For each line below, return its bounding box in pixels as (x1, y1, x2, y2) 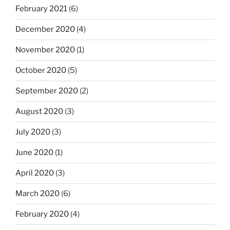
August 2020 (15, 107, 63, 117)
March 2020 (15, 189, 60, 199)
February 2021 (15, 4, 67, 14)
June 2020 (15, 148, 53, 158)
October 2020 (15, 66, 66, 75)
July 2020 (15, 127, 50, 137)
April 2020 (15, 168, 54, 178)
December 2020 (15, 25, 75, 34)
